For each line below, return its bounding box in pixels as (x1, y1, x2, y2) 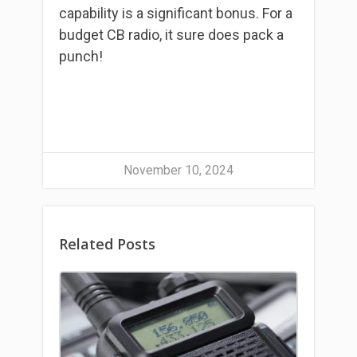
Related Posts (59, 233, 155, 253)
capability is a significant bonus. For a (59, 5, 292, 22)
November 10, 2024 (124, 163, 233, 178)
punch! (59, 48, 103, 65)
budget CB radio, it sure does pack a (59, 26, 284, 43)
